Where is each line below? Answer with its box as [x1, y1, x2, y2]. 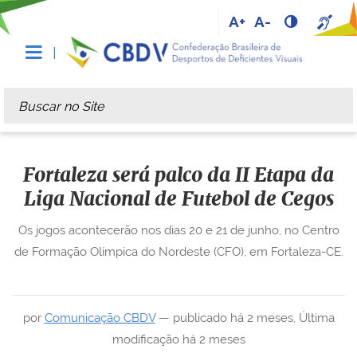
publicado [172, 311, 227, 325]
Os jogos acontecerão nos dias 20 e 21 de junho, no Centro [18, 223, 339, 237]
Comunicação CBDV [44, 311, 155, 325]
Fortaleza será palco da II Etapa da [23, 167, 334, 186]
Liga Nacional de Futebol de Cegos [23, 190, 334, 210]
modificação [112, 332, 179, 347]
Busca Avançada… [8, 122, 113, 137]
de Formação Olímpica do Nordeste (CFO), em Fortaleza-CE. [14, 245, 343, 259]
